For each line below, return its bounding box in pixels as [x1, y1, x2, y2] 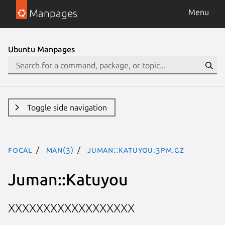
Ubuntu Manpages [8, 45, 75, 54]
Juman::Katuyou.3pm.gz [87, 145, 184, 154]
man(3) [46, 145, 74, 154]
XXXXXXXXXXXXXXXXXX [8, 201, 135, 215]
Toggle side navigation [27, 103, 107, 112]
